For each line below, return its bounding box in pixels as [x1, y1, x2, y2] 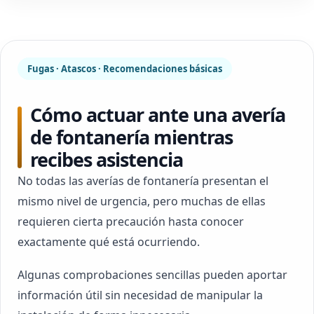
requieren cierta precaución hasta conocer [18, 214, 244, 229]
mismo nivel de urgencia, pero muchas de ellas [18, 193, 266, 209]
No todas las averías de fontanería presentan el [18, 173, 268, 189]
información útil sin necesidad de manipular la [18, 287, 263, 303]
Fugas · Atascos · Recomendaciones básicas [27, 62, 222, 75]
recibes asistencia [30, 146, 183, 172]
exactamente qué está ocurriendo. [18, 234, 200, 250]
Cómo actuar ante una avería [30, 102, 285, 128]
